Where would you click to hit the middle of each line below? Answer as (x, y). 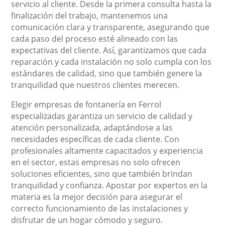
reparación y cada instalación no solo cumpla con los (111, 62)
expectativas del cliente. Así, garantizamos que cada (109, 50)
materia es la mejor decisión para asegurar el (97, 197)
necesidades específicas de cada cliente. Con (95, 139)
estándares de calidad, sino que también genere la (107, 74)
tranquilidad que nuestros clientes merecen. (95, 85)
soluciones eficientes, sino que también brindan (102, 174)
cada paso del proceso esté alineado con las (95, 39)
